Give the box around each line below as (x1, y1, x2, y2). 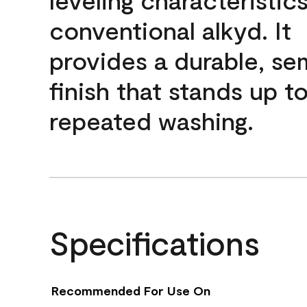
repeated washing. (49, 106, 254, 135)
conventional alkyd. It (49, 15, 291, 45)
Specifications (49, 223, 260, 262)
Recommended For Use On (51, 283, 210, 298)
